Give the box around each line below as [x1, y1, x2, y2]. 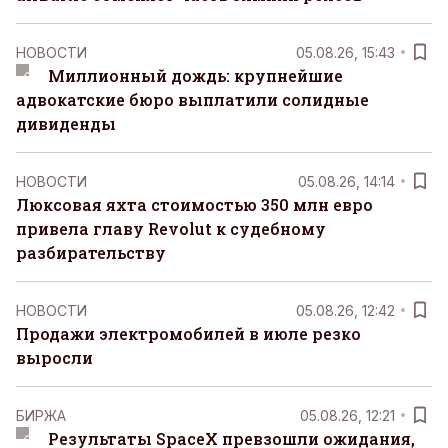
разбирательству [16, 242, 166, 263]
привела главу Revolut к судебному [16, 218, 326, 239]
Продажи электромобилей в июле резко [16, 323, 361, 344]
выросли [16, 347, 93, 368]
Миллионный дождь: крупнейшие [47, 65, 343, 86]
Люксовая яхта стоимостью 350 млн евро [16, 194, 373, 215]
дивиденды [16, 113, 116, 134]
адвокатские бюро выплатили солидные [16, 89, 369, 110]
